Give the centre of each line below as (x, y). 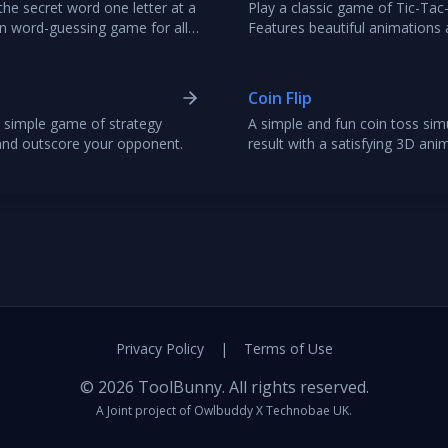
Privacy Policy (159, 348)
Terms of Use (288, 348)
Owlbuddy (223, 410)
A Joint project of (143, 410)
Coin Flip (280, 98)
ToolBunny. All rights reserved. (251, 387)
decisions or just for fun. (326, 163)
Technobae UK (307, 410)
